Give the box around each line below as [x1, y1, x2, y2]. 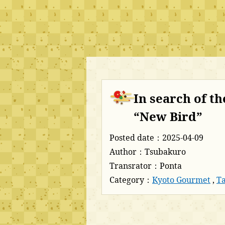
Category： [109, 174, 152, 185]
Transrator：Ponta [109, 160, 182, 171]
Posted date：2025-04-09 [109, 132, 203, 143]
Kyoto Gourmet [152, 174, 210, 185]
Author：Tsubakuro [109, 146, 186, 157]
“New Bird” [134, 108, 202, 125]
